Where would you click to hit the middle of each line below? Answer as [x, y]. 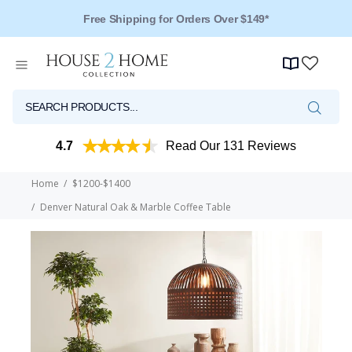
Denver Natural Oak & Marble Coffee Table [136, 207]
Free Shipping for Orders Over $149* [176, 18]
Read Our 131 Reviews [231, 146]
